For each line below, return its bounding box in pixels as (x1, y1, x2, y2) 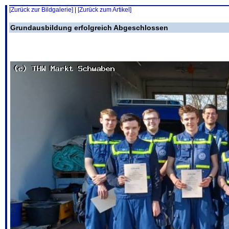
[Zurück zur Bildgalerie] (9, 6, 73, 13)
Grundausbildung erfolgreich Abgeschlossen (10, 24, 168, 32)
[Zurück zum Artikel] (78, 6, 131, 13)
